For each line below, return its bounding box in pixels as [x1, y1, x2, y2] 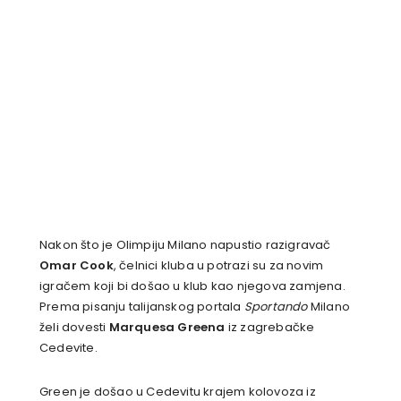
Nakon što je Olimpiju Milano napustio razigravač [39, 236, 331, 254]
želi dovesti [39, 319, 109, 337]
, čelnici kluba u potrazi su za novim [113, 257, 324, 275]
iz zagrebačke [225, 319, 315, 337]
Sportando [243, 298, 308, 316]
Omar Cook [39, 257, 114, 275]
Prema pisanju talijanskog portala [39, 298, 244, 316]
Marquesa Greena [108, 319, 226, 337]
